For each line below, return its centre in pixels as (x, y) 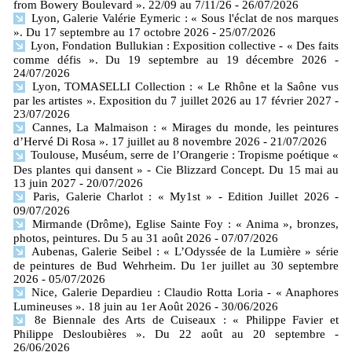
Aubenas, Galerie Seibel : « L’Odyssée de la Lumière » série (183, 251)
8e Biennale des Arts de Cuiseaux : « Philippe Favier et (183, 319)
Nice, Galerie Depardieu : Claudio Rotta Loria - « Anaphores (183, 292)
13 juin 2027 (45, 183)
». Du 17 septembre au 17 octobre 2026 (111, 33)
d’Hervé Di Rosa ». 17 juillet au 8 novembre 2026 (137, 142)
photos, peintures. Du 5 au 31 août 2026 (112, 238)
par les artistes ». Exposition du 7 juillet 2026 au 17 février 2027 (172, 101)
